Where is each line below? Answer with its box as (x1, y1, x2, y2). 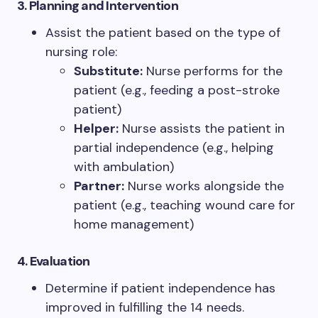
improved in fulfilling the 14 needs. (45, 299, 244, 317)
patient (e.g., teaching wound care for (74, 197, 295, 214)
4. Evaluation (17, 253, 90, 270)
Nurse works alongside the (124, 177, 284, 195)
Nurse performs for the (143, 62, 283, 80)
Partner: (74, 177, 124, 195)
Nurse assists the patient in (119, 120, 285, 138)
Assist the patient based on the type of (45, 24, 280, 42)
